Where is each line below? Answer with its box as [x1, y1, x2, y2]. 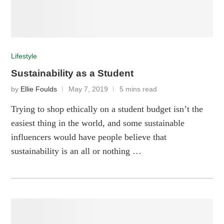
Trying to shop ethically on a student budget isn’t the [11, 104, 203, 114]
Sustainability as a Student [11, 68, 134, 79]
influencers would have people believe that [11, 132, 167, 142]
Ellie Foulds [20, 85, 57, 93]
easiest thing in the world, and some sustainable [11, 118, 185, 128]
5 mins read [119, 85, 157, 93]
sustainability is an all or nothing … [11, 146, 142, 156]
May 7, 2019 [68, 85, 108, 93]
